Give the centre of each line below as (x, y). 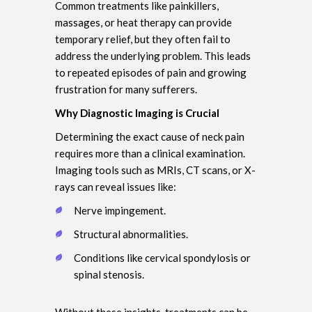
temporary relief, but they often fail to (143, 39)
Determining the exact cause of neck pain (150, 136)
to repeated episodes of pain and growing (151, 72)
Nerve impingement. (120, 210)
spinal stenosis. (109, 274)
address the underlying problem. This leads (153, 55)
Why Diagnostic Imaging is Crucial (137, 112)
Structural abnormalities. (131, 234)
